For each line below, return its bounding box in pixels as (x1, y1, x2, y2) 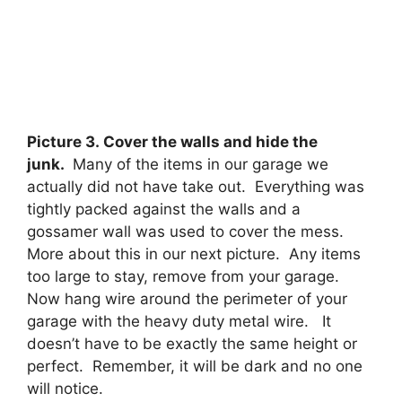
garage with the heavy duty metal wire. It (27, 311, 331, 330)
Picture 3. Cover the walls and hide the (27, 132, 318, 151)
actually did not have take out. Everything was (27, 177, 364, 196)
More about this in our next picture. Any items (27, 244, 361, 263)
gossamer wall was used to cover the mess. (27, 222, 348, 240)
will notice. (27, 379, 103, 398)
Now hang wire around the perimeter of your (27, 289, 347, 308)
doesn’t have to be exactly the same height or (27, 334, 357, 353)
